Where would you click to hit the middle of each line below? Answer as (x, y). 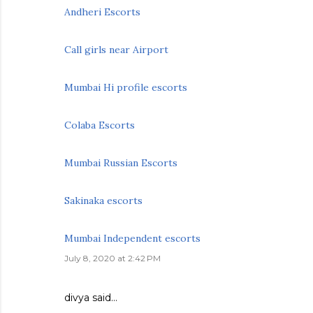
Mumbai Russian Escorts (121, 163)
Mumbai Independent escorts (132, 238)
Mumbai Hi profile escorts (126, 87)
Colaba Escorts (100, 125)
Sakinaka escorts (103, 201)
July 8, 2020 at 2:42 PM (112, 258)
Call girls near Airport (116, 50)
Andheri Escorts (102, 12)
